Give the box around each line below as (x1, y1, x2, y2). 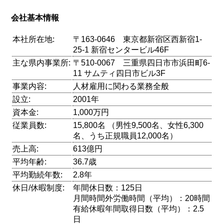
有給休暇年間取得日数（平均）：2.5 (73, 204, 204, 213)
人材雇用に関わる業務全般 (73, 82, 169, 91)
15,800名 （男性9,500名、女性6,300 (73, 121, 204, 130)
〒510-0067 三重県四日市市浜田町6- (73, 58, 210, 67)
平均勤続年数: (12, 170, 63, 179)
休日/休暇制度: (12, 183, 65, 192)
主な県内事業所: (12, 58, 71, 67)
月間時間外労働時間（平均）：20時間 (73, 194, 210, 203)
